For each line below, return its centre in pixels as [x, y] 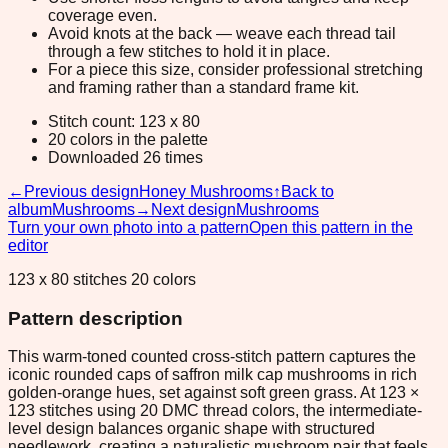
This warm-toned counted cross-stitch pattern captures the [212, 357]
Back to [307, 191]
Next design [193, 209]
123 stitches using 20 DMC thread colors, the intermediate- [215, 411]
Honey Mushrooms [206, 191]
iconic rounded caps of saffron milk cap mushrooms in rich [212, 375]
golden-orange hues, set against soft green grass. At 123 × [213, 393]
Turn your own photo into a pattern [128, 227]
